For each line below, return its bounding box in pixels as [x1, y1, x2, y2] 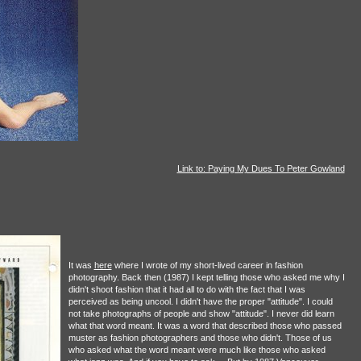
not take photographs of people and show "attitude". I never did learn [68, 309, 334, 319]
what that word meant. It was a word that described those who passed [68, 321, 342, 331]
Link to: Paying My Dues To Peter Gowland [176, 164, 345, 174]
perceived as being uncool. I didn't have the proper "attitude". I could [68, 297, 333, 307]
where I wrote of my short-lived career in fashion [111, 260, 303, 271]
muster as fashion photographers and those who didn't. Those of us [68, 333, 332, 343]
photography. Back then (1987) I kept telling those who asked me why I [68, 272, 345, 283]
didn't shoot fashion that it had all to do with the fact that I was [68, 284, 305, 295]
